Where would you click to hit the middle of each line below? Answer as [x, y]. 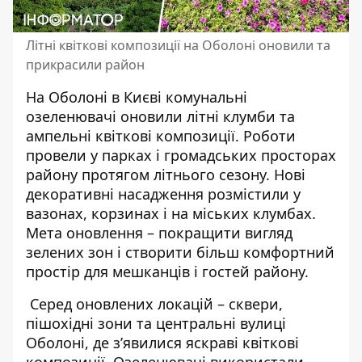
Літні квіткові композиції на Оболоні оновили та [178, 45]
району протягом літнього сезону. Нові [166, 174]
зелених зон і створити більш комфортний [180, 252]
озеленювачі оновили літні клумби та [160, 116]
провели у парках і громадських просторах [181, 155]
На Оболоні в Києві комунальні [137, 97]
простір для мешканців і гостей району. [167, 271]
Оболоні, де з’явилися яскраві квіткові [162, 342]
